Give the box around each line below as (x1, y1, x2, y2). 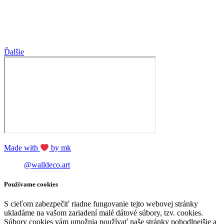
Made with (4, 143, 40, 152)
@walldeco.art (24, 160, 70, 169)
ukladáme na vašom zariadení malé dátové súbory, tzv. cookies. (4, 208, 203, 217)
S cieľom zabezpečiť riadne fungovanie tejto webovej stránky (4, 199, 198, 208)
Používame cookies (4, 180, 58, 188)
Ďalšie (4, 47, 24, 56)
